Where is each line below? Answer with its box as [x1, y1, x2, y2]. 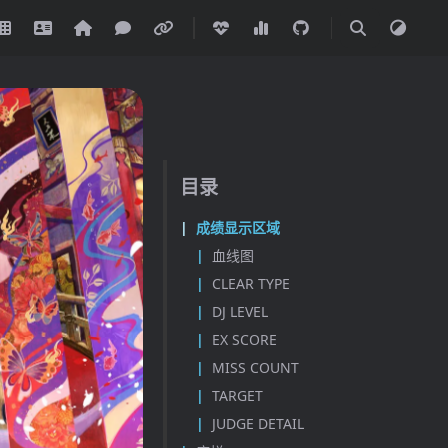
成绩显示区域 [196, 217, 281, 237]
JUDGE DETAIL [212, 413, 305, 433]
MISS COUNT [212, 357, 300, 377]
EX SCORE [212, 329, 278, 349]
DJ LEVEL [212, 301, 269, 321]
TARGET [212, 385, 264, 405]
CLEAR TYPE [212, 273, 291, 293]
